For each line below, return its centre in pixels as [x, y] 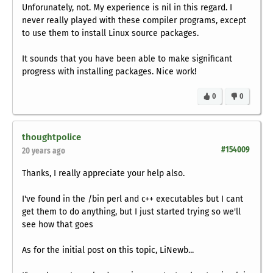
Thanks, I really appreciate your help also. [103, 174]
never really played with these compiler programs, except [134, 21]
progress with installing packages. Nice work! [109, 72]
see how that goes [58, 225]
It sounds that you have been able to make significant [127, 59]
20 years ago [44, 151]
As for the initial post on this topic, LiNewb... [108, 250]
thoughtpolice [51, 137]
